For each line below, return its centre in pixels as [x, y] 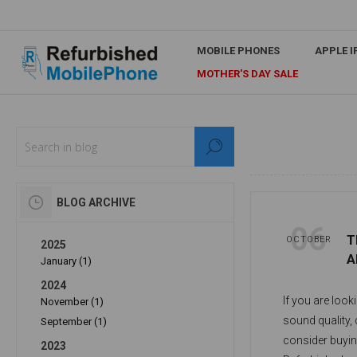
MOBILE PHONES [238, 51]
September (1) [74, 322]
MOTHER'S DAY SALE [247, 74]
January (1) [66, 261]
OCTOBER [308, 239]
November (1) [72, 302]
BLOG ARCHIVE [96, 202]
